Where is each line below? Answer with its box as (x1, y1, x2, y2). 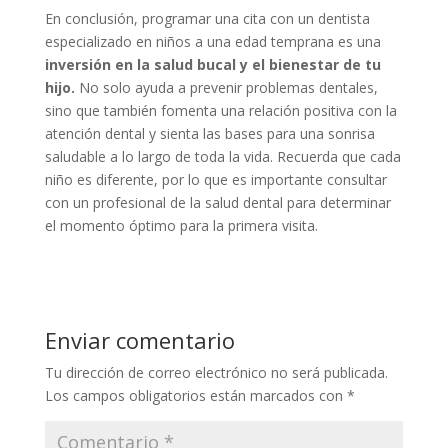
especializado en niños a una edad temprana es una (44, 31, 381, 51)
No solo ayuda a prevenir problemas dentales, (74, 77, 378, 97)
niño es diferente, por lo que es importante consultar (44, 169, 387, 189)
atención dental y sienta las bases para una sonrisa (44, 123, 375, 143)
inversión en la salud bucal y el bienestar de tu (44, 54, 381, 74)
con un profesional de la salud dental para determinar (44, 192, 391, 212)
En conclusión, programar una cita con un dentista (44, 8, 370, 28)
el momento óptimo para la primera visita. (44, 215, 318, 235)
